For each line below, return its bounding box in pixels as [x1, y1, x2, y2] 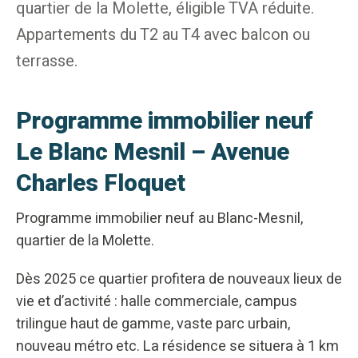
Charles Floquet [16, 166, 185, 201]
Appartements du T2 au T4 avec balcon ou [16, 23, 310, 46]
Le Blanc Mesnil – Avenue [16, 135, 289, 170]
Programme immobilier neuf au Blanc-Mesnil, [16, 208, 303, 229]
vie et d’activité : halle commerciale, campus [16, 291, 297, 312]
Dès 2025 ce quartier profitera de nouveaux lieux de [16, 268, 342, 290]
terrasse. [16, 50, 78, 73]
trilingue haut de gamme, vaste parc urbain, [16, 313, 290, 335]
